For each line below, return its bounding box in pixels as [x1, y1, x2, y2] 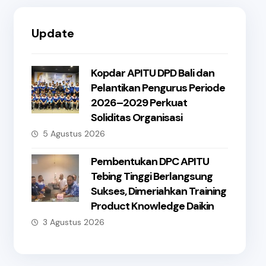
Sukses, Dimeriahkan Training [90, 184, 226, 198]
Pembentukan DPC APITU [90, 154, 209, 169]
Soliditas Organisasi [90, 110, 182, 125]
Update [31, 26, 74, 41]
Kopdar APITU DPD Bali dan [90, 66, 214, 80]
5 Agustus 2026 [42, 128, 105, 139]
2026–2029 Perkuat [90, 96, 187, 110]
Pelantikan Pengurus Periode [90, 81, 225, 95]
